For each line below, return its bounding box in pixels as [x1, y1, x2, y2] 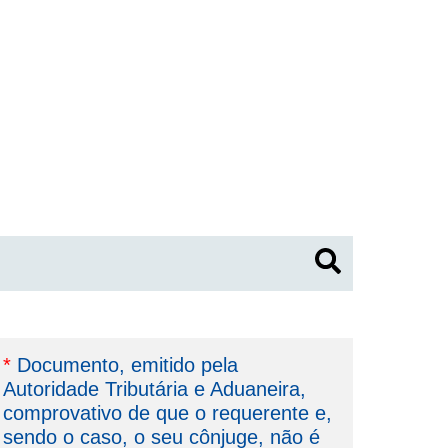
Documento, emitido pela [11, 354, 239, 377]
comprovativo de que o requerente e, [3, 402, 333, 425]
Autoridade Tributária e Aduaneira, [3, 378, 307, 401]
